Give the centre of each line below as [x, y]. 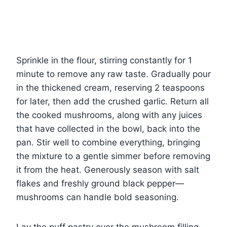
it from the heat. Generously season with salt [108, 169]
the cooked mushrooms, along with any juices [109, 115]
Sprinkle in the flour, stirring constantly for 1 [104, 60]
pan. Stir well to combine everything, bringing [108, 142]
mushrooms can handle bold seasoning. [98, 197]
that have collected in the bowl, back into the [108, 128]
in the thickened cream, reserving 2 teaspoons [110, 87]
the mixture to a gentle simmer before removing [113, 156]
